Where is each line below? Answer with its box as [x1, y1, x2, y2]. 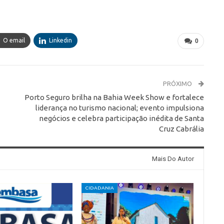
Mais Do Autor [151, 155, 194, 163]
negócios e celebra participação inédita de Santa [38, 114, 204, 123]
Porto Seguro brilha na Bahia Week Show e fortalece [24, 93, 204, 102]
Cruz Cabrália [158, 124, 204, 133]
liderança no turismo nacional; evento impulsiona [35, 103, 204, 112]
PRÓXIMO [162, 80, 193, 87]
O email [3, 37, 25, 44]
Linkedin [49, 37, 72, 44]
